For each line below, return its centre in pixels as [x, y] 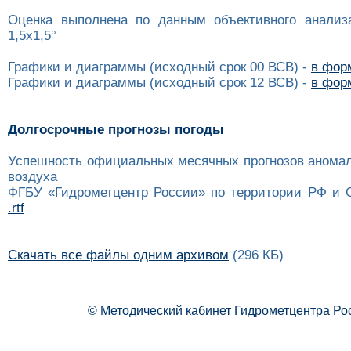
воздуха [33, 177]
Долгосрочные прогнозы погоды [116, 130]
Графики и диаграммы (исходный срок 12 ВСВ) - [159, 83]
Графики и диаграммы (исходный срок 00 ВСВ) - [159, 67]
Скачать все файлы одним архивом [118, 255]
